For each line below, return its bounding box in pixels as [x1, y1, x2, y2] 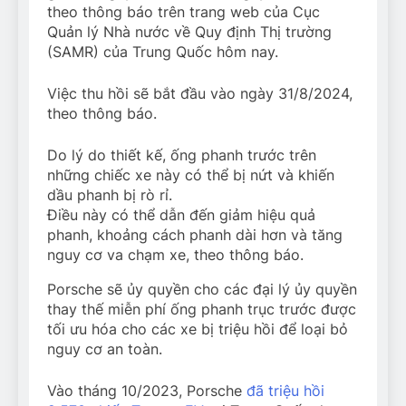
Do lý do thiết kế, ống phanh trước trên [47, 145, 316, 164]
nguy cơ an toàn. [47, 339, 162, 358]
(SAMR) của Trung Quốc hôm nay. [47, 42, 278, 61]
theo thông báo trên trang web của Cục [47, 2, 320, 21]
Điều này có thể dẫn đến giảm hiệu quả [47, 205, 315, 224]
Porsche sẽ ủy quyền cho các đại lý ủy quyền [47, 279, 357, 298]
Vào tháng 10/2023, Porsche [47, 381, 246, 400]
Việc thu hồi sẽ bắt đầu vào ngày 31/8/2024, [47, 83, 353, 102]
